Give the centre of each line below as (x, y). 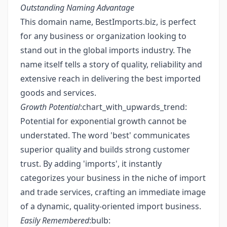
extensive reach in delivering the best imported (110, 79)
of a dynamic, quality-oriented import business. (111, 206)
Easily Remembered (55, 220)
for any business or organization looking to (103, 36)
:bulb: (100, 220)
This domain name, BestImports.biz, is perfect (108, 22)
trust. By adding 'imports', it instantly (91, 164)
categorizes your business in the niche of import (113, 178)
